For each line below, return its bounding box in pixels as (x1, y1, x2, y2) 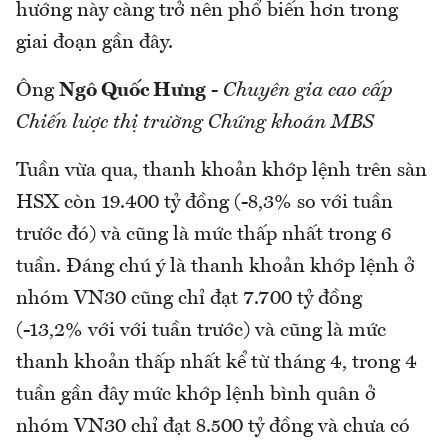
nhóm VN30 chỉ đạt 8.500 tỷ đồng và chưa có (16, 417, 410, 438)
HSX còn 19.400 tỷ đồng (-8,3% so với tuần (16, 193, 393, 214)
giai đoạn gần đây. (16, 33, 173, 54)
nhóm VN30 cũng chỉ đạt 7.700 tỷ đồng (16, 289, 362, 310)
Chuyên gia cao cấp (223, 81, 392, 102)
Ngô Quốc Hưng (59, 81, 206, 102)
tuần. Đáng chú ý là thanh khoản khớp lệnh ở (16, 257, 415, 278)
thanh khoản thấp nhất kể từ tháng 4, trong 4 (16, 353, 417, 374)
